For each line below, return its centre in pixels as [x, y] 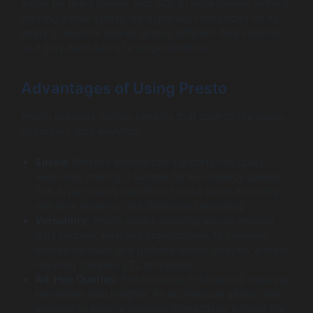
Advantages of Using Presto [124, 88]
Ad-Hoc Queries [75, 280]
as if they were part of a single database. [117, 48]
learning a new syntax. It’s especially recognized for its [150, 19]
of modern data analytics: [81, 131]
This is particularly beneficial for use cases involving [157, 192]
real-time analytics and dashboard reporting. [140, 206]
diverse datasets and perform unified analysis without [162, 250]
